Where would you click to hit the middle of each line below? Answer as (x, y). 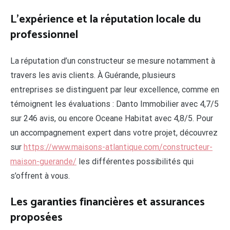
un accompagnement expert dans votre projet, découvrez (114, 133)
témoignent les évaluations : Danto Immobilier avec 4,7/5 (114, 104)
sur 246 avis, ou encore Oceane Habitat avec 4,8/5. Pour (112, 119)
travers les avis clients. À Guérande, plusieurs (93, 75)
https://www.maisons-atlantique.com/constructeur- (118, 147)
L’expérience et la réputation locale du (106, 20)
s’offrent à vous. (40, 176)
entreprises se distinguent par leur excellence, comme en (115, 90)
